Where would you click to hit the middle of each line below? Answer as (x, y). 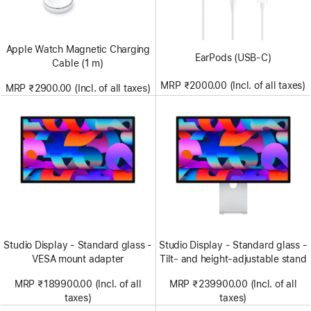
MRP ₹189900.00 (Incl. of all (78, 284)
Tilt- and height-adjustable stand (233, 259)
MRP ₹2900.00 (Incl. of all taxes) (78, 88)
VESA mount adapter (78, 259)
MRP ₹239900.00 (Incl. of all (233, 284)
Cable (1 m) (78, 63)
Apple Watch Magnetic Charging (78, 49)
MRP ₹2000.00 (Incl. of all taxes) (233, 85)
